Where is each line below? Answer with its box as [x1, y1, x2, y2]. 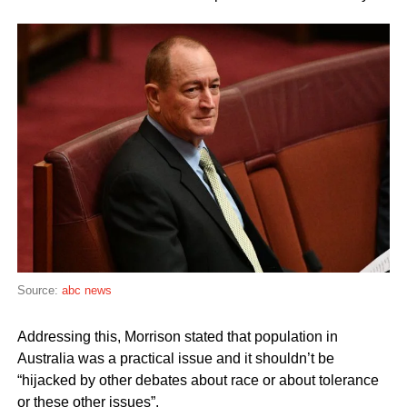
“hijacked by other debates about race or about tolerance [16, 372, 379, 388]
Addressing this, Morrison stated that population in [16, 328, 338, 344]
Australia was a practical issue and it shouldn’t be [16, 350, 334, 366]
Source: [16, 283, 62, 297]
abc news [61, 283, 112, 297]
